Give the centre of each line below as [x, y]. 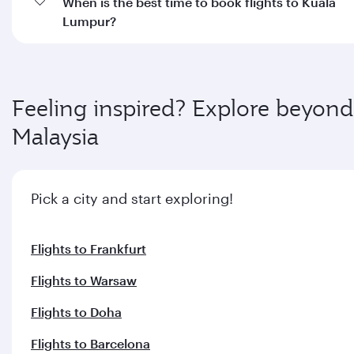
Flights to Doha [76, 311]
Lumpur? [90, 21]
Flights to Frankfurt [88, 248]
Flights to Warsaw [84, 280]
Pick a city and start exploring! [132, 198]
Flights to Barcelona [90, 343]
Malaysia [55, 136]
